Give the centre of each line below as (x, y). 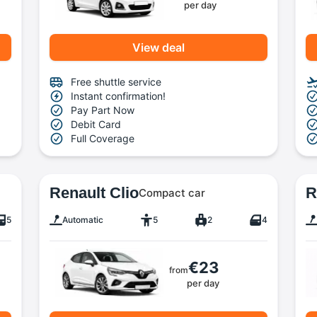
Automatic (83, 219)
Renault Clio (94, 192)
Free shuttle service (116, 82)
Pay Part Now (103, 110)
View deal (158, 47)
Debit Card (96, 125)
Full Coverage (103, 139)
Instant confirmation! (119, 96)
